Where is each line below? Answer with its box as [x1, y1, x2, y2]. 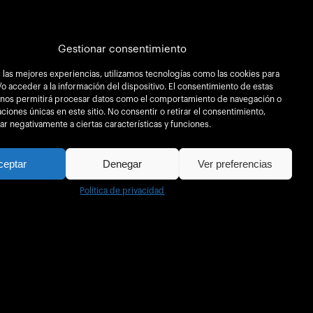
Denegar [102, 157, 142, 170]
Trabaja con [4, 283, 61, 293]
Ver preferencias [198, 157, 273, 170]
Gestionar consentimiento [57, 44, 187, 54]
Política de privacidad [80, 187, 165, 195]
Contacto [145, 283, 190, 293]
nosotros [4, 293, 48, 303]
